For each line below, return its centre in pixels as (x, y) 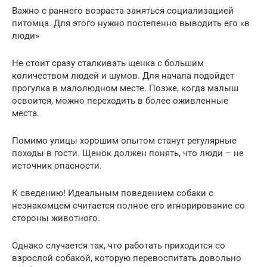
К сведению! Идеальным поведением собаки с (113, 193)
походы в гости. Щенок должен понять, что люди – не (128, 153)
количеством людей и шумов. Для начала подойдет (123, 76)
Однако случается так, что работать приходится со (119, 246)
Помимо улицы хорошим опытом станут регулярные (124, 141)
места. (26, 114)
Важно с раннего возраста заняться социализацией (123, 11)
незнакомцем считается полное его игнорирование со (128, 206)
